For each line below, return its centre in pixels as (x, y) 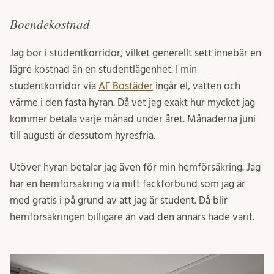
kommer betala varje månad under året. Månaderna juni (133, 119)
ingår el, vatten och (197, 86)
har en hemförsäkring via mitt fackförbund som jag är (128, 184)
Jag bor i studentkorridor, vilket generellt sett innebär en (135, 53)
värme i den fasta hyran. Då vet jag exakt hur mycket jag (132, 102)
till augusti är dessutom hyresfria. (83, 135)
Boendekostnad (50, 24)
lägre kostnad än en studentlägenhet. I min (103, 69)
